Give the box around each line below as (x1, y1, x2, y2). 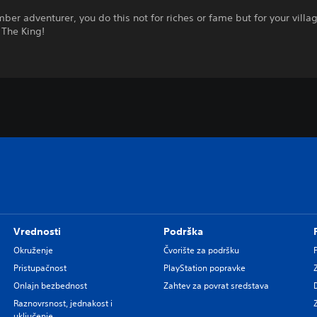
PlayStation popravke (163, 261, 246, 274)
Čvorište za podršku (163, 243, 239, 256)
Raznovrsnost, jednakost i (13, 296, 113, 309)
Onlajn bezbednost (13, 279, 87, 292)
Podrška (163, 224, 203, 238)
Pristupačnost (13, 261, 67, 274)
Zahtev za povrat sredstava (163, 279, 269, 292)
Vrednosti (13, 224, 61, 238)
